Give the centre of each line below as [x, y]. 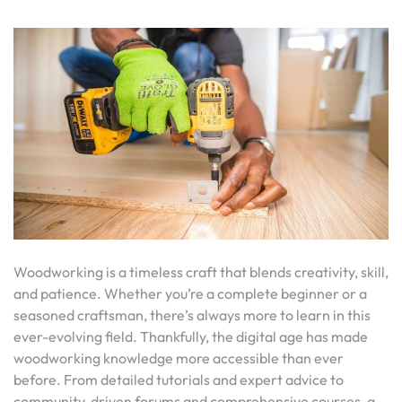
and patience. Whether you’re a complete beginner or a [190, 293]
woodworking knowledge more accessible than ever [179, 358]
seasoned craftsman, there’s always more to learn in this [192, 315]
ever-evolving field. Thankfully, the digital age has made [191, 336]
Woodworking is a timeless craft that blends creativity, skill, [201, 272]
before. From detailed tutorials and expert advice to [179, 380]
